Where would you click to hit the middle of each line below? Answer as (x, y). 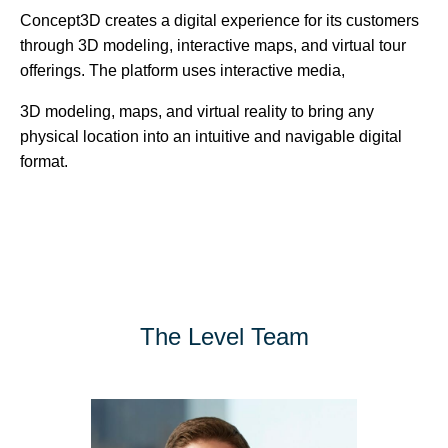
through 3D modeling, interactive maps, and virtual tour (213, 45)
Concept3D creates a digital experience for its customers (219, 20)
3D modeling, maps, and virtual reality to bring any (197, 111)
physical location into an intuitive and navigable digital (211, 136)
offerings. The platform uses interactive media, (182, 70)
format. (44, 161)
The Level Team (224, 336)
